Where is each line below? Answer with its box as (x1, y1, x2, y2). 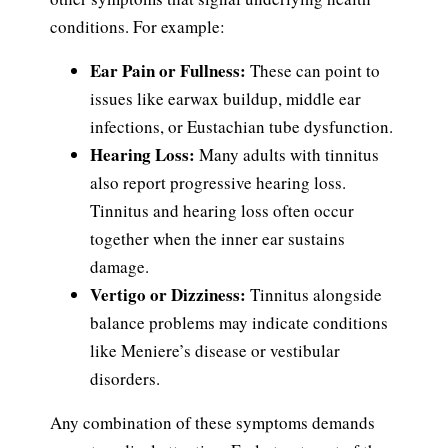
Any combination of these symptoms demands (50, 411, 375, 435)
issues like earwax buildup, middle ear (90, 87, 361, 111)
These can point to (250, 59, 380, 83)
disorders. (90, 367, 160, 391)
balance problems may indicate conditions (90, 311, 388, 335)
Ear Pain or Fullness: (90, 58, 250, 84)
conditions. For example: (50, 15, 225, 39)
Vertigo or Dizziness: (90, 282, 250, 308)
